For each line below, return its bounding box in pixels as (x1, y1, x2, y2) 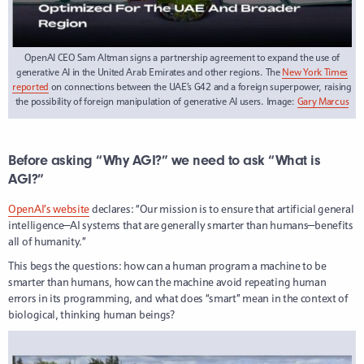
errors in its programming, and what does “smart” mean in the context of (8, 291, 349, 306)
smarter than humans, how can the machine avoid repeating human (8, 275, 327, 290)
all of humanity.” (8, 234, 86, 249)
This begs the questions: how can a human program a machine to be (8, 258, 327, 274)
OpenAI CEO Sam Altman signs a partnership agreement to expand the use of (24, 51, 340, 64)
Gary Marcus (297, 95, 349, 108)
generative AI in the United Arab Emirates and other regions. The (15, 66, 283, 79)
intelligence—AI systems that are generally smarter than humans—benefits (8, 218, 353, 233)
